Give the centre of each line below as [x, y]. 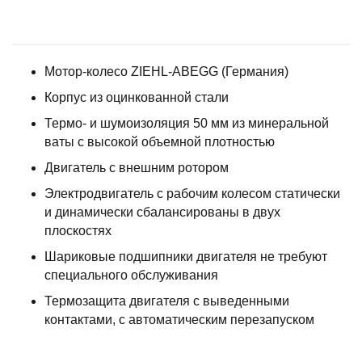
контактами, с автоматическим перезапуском [179, 320]
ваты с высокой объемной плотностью [160, 142]
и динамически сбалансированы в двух [162, 212]
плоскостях [78, 231]
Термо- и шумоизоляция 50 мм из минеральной [187, 123]
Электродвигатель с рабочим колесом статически [192, 194]
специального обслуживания [131, 275]
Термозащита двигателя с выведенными [167, 301]
